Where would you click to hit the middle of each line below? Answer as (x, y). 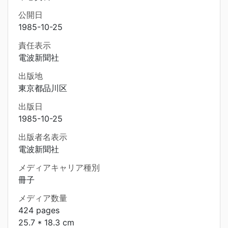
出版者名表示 (43, 137)
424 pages (39, 210)
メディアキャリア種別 (59, 167)
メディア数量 (43, 198)
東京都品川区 (43, 88)
